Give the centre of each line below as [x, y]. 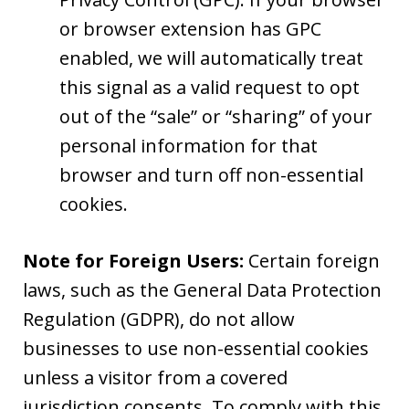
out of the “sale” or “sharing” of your [216, 116]
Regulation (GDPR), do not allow [159, 319]
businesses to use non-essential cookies [196, 348]
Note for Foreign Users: [136, 260]
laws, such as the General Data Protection [202, 289]
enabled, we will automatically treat [211, 58]
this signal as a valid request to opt [210, 87]
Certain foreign [314, 260]
